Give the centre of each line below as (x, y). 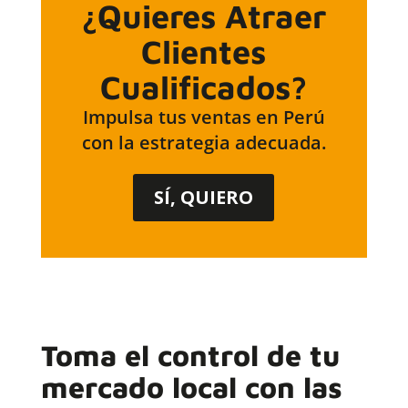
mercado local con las (191, 388)
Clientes (204, 52)
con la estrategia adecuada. (204, 143)
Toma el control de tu (190, 356)
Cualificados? (204, 87)
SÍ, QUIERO (204, 198)
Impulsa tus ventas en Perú (204, 117)
